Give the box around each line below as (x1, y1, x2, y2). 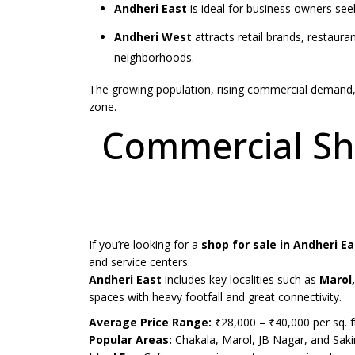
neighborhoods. (114, 50, 194, 66)
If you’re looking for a (89, 237, 201, 253)
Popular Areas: (89, 332, 172, 348)
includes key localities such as (162, 272, 319, 288)
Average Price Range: (89, 315, 212, 330)
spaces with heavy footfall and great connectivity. (89, 289, 342, 305)
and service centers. (89, 254, 190, 270)
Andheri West (114, 29, 192, 45)
